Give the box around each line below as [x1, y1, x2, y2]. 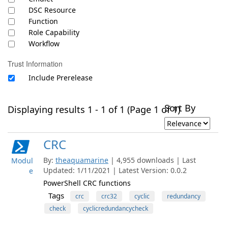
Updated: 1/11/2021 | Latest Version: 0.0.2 [43, 165, 187, 175]
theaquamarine [55, 155, 108, 165]
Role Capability [28, 27, 79, 37]
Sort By [164, 102, 195, 114]
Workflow [28, 39, 60, 48]
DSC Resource [28, 5, 76, 15]
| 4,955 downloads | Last [110, 155, 196, 165]
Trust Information [8, 59, 63, 69]
